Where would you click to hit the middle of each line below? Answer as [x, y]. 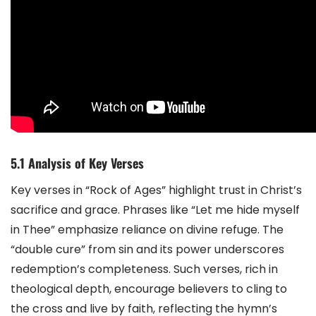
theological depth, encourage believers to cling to [149, 288]
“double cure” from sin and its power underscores [147, 249]
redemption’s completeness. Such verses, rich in [144, 269]
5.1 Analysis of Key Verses [77, 163]
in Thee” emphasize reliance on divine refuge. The [147, 229]
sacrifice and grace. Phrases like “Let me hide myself [155, 209]
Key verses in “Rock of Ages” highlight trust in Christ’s [156, 190]
